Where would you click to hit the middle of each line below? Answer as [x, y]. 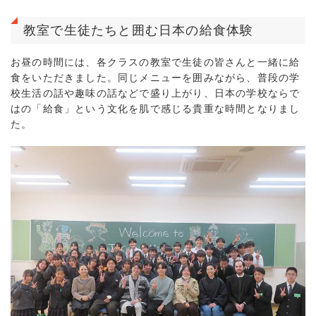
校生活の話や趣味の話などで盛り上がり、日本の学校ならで [156, 93]
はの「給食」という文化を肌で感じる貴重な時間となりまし [156, 109]
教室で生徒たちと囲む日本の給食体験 [139, 30]
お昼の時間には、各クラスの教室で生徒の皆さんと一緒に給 [156, 62]
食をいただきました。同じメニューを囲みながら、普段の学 [156, 78]
